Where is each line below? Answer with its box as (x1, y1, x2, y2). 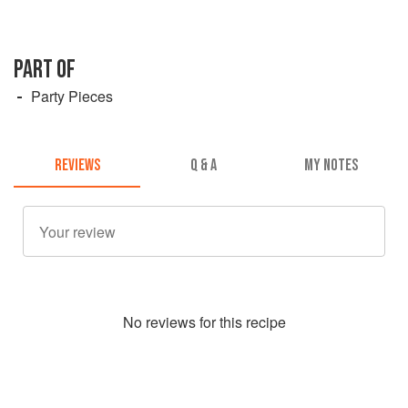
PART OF (14, 54, 76, 85)
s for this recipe (188, 311, 286, 333)
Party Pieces (31, 85, 113, 107)
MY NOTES (303, 156, 358, 176)
